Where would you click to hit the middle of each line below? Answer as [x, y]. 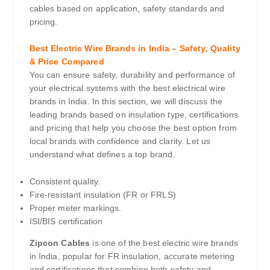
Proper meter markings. [75, 208]
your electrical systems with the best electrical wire [127, 88]
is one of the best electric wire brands [164, 243]
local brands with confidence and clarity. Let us [120, 141]
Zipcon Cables [60, 243]
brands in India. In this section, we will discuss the [126, 102]
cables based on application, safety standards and [127, 8]
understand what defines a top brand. [102, 155]
